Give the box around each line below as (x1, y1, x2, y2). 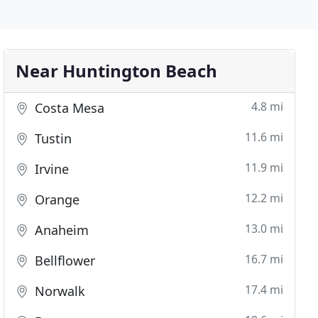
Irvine (31, 160, 70, 177)
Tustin (31, 130, 72, 147)
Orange (31, 191, 80, 208)
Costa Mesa (31, 99, 105, 116)
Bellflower (31, 252, 96, 269)
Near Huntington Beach (16, 59, 218, 82)
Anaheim (31, 221, 89, 238)
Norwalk (31, 283, 86, 300)
